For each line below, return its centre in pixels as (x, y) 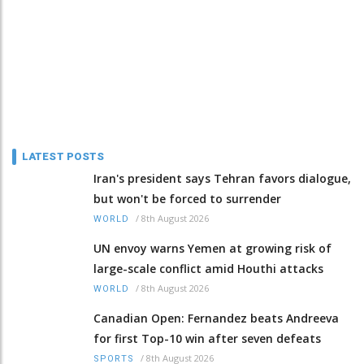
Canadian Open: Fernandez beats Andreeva (216, 318)
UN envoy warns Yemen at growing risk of (212, 248)
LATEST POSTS (63, 156)
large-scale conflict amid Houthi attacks (208, 268)
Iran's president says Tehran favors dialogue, (222, 178)
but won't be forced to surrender (187, 198)
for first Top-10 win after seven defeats (207, 338)
